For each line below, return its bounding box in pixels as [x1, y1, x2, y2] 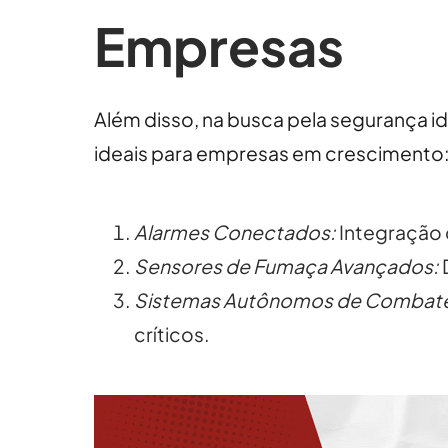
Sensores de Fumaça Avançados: [134, 253, 440, 278]
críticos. [134, 321, 211, 346]
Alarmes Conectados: [134, 219, 337, 244]
